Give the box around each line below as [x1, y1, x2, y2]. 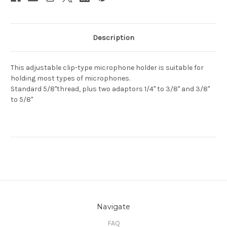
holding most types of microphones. [11, 74, 132, 83]
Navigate [97, 202, 130, 212]
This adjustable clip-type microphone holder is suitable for [11, 63, 204, 72]
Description [93, 33, 134, 43]
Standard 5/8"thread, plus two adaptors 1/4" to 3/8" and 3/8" [11, 85, 210, 94]
